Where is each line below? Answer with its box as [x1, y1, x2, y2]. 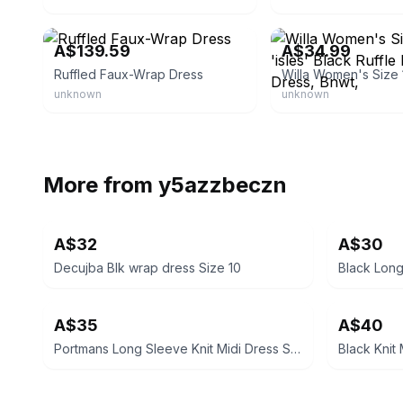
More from [43, 172, 158, 198]
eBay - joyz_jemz [284, 4, 363, 15]
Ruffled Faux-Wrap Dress [54, 67, 203, 82]
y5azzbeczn [158, 172, 287, 198]
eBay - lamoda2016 [58, 4, 146, 15]
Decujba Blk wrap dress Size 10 [54, 260, 241, 275]
